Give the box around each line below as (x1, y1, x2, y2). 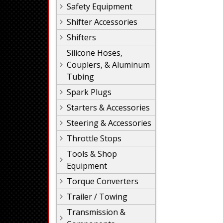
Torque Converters (67, 176, 138, 187)
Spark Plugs (67, 87, 111, 98)
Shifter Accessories (67, 16, 137, 27)
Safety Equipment (67, 1, 132, 12)
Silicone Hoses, (67, 47, 122, 58)
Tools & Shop (67, 148, 117, 159)
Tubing (67, 71, 94, 82)
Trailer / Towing (67, 191, 127, 202)
